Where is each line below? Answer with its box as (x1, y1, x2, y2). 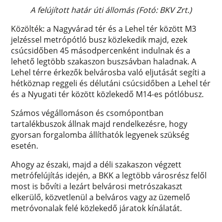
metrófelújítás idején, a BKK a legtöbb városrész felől (11, 169, 207, 181)
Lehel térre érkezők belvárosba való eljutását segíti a (11, 66, 206, 78)
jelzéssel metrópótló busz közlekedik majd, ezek (11, 34, 188, 45)
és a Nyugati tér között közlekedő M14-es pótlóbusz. (11, 88, 204, 100)
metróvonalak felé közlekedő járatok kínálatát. (11, 202, 182, 214)
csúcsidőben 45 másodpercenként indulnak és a (11, 45, 191, 56)
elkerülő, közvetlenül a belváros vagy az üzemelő (11, 191, 191, 203)
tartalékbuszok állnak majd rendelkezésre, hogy (11, 118, 188, 129)
